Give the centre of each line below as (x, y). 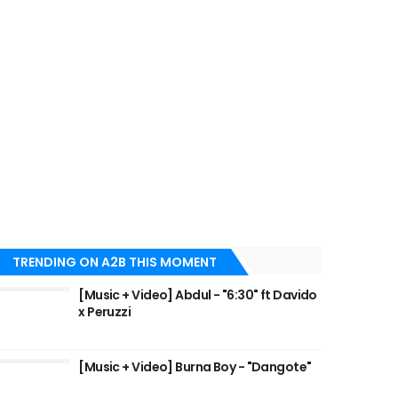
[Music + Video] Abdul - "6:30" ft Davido (198, 295)
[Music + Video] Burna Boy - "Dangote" (195, 367)
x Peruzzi (106, 312)
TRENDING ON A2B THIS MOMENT (115, 262)
